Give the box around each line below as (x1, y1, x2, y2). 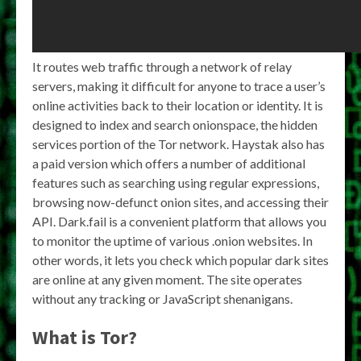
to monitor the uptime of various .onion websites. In (32, 233, 313, 248)
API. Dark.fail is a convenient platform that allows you (32, 214, 326, 229)
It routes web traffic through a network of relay (32, 59, 292, 74)
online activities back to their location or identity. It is (32, 98, 323, 113)
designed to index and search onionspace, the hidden (32, 117, 317, 132)
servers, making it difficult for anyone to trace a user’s (32, 78, 326, 93)
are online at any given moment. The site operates (32, 272, 302, 287)
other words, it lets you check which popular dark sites (32, 252, 329, 268)
